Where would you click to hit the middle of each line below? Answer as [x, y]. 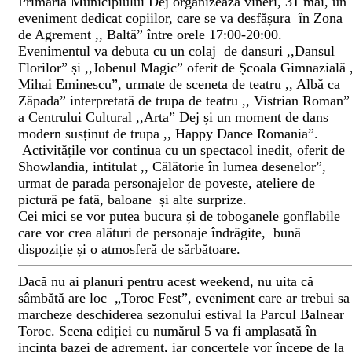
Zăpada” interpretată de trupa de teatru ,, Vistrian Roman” [184, 101]
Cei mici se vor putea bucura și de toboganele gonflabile [179, 216]
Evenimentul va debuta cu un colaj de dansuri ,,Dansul [176, 51]
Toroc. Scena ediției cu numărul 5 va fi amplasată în [167, 331]
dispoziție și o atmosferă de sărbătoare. [129, 249]
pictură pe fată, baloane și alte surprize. [132, 200]
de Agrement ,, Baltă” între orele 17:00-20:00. [150, 35]
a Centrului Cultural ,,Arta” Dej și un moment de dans [173, 117]
